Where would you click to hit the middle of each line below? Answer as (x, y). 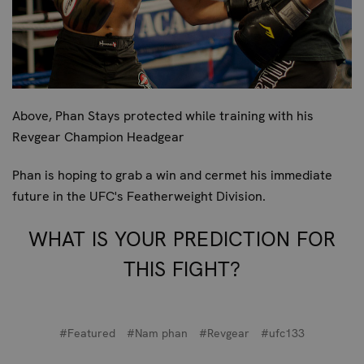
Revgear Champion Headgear (98, 136)
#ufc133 (283, 333)
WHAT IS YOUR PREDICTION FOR (182, 239)
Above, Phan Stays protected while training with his (163, 115)
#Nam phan (157, 333)
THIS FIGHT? (182, 269)
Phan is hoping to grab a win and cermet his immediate (172, 175)
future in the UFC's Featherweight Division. (139, 196)
